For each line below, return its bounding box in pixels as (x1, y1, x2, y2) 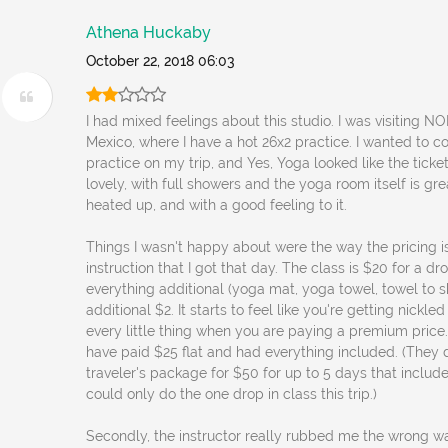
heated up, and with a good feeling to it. (86, 197, 348, 213)
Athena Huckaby (86, 23, 212, 42)
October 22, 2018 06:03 (86, 53, 236, 69)
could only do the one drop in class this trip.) (86, 386, 378, 402)
